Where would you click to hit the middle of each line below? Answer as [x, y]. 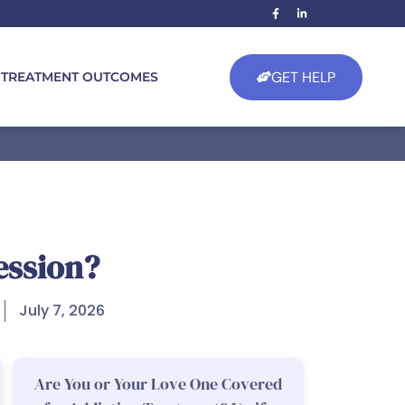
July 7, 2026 [62, 311]
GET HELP [303, 77]
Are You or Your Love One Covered [158, 384]
